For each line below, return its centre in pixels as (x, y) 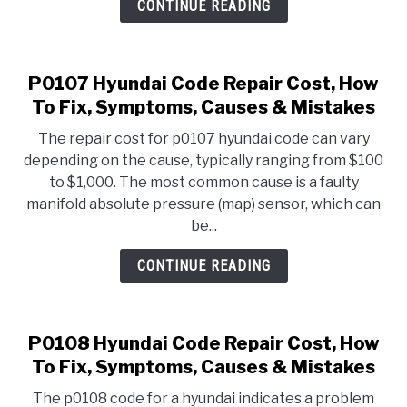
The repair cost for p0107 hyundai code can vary (203, 139)
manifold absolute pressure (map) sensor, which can (203, 204)
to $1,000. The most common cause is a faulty (203, 182)
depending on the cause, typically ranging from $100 (203, 160)
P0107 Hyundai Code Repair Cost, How (203, 84)
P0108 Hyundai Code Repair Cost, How (203, 343)
